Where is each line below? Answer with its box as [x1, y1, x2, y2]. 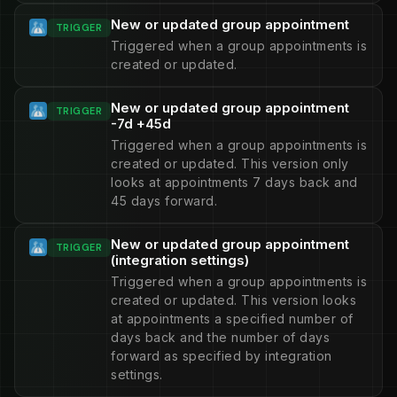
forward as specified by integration [111, 348, 332, 363]
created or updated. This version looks [111, 292, 357, 307]
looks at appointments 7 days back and [111, 175, 358, 190]
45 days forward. [111, 193, 218, 208]
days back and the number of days [111, 330, 331, 345]
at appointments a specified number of [111, 311, 354, 326]
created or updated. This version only [111, 156, 349, 171]
